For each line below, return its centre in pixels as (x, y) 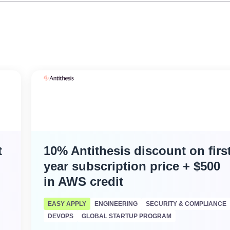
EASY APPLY (67, 204)
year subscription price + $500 (132, 166)
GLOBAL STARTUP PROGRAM (127, 216)
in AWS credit (84, 181)
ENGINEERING (116, 204)
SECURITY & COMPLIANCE (186, 204)
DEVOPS (61, 216)
